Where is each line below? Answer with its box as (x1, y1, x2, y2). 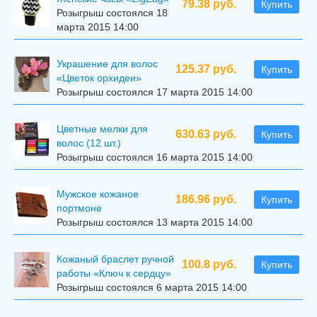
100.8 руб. (182, 258, 236, 270)
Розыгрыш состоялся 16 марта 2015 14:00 (57, 151, 253, 163)
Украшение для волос (57, 58, 158, 69)
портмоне (57, 202, 102, 214)
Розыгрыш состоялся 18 (57, 7, 168, 18)
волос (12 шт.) (57, 137, 121, 149)
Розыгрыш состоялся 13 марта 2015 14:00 (57, 217, 253, 228)
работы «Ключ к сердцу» (57, 267, 171, 279)
